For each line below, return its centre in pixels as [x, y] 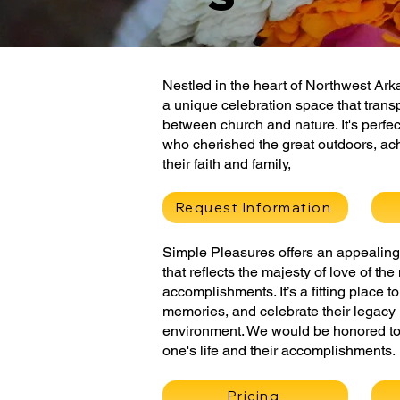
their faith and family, [227, 164]
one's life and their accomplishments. [279, 350]
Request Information [254, 208]
